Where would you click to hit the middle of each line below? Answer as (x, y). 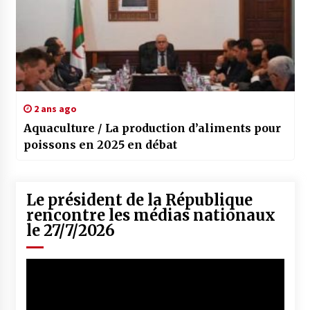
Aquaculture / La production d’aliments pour (152, 128)
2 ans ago (54, 109)
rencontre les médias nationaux (151, 216)
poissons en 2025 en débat (100, 145)
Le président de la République (139, 200)
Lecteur (41, 265)
